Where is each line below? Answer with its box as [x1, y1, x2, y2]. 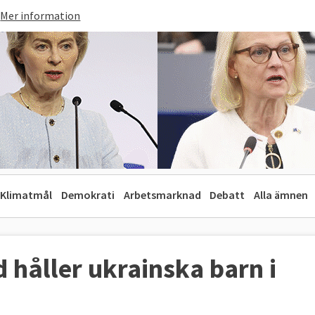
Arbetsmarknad [123, 188, 201, 202]
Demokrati [60, 188, 115, 202]
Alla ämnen [254, 188, 309, 202]
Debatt [210, 188, 245, 202]
